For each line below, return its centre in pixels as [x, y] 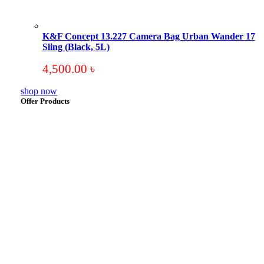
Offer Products [45, 101]
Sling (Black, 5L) [76, 47]
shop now [39, 91]
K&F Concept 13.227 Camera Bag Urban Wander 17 [148, 36]
